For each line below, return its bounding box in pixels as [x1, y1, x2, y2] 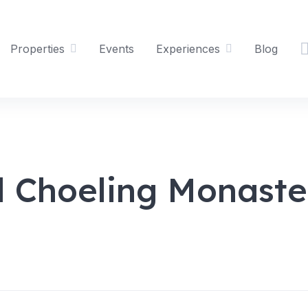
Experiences [156, 42, 220, 56]
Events [99, 42, 134, 56]
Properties [10, 42, 65, 56]
